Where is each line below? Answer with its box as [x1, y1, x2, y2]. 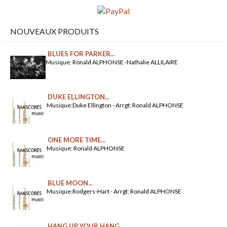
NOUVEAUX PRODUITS [10, 26, 99, 36]
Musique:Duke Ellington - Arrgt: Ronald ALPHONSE [46, 101, 183, 109]
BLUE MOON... [48, 179, 93, 187]
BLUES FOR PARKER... [48, 50, 115, 58]
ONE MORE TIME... [48, 136, 105, 144]
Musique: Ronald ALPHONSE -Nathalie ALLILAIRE [46, 58, 178, 66]
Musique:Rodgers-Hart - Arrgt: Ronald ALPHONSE [46, 187, 181, 196]
